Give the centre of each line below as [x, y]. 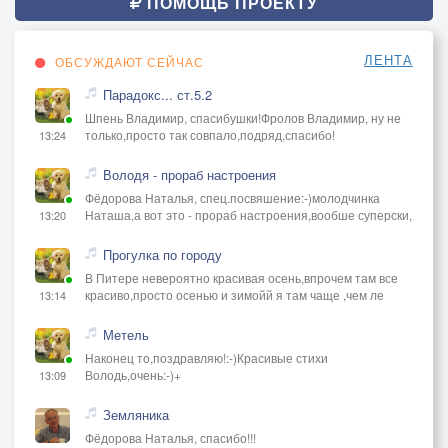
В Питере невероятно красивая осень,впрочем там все [241, 277]
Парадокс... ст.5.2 [157, 94]
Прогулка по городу [162, 254]
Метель [126, 334]
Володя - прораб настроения [189, 174]
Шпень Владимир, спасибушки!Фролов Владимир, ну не [243, 117]
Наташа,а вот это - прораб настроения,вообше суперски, [248, 214]
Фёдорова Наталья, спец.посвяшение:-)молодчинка [232, 197]
